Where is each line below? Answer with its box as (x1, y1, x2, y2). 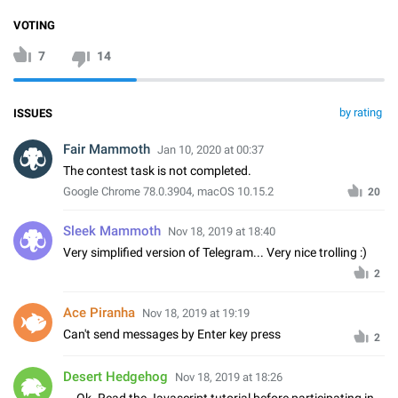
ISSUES (13, 106, 52, 120)
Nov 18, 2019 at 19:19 (142, 306, 250, 320)
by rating (339, 105, 382, 119)
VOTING (13, 18, 55, 32)
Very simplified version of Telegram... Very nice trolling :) (63, 244, 367, 259)
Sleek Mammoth (63, 222, 161, 239)
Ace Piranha (63, 304, 135, 321)
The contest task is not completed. (63, 163, 251, 178)
